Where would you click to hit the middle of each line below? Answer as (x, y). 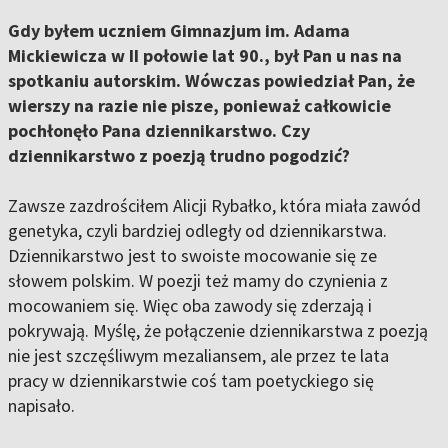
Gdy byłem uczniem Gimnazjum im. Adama (179, 31)
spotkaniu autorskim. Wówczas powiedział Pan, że (211, 81)
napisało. (41, 406)
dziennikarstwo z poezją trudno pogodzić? (179, 156)
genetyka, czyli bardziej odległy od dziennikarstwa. (197, 231)
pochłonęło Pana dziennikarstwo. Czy (159, 131)
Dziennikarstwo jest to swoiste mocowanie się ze (192, 256)
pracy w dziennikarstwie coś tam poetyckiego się (191, 381)
